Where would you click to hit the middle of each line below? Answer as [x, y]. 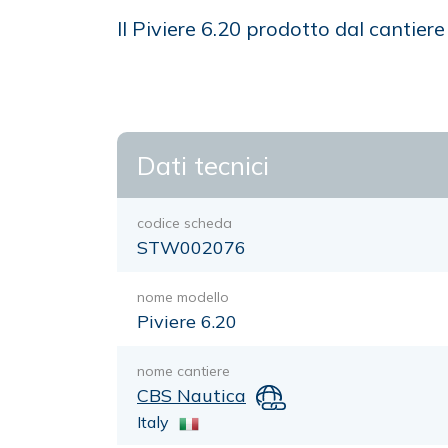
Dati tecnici [203, 165]
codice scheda [184, 223]
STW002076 [191, 247]
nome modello [183, 297]
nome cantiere [183, 371]
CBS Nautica [191, 395]
